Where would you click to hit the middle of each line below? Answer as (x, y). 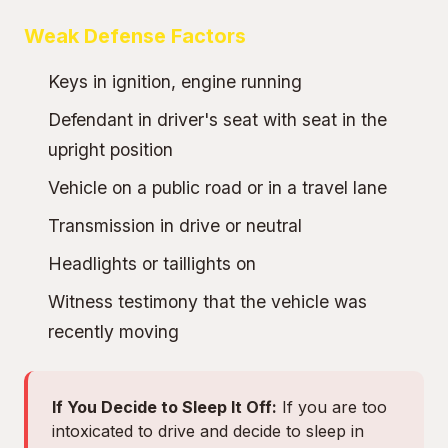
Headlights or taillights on (152, 263)
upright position (110, 149)
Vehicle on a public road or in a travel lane (217, 187)
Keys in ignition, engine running (175, 81)
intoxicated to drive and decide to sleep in (208, 431)
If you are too (332, 407)
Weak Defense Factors (135, 36)
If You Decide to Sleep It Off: (164, 407)
